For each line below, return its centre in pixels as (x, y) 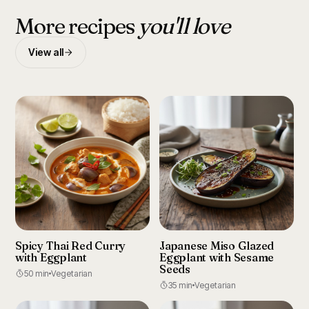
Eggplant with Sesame (217, 257)
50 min (37, 273)
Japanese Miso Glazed (217, 246)
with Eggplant (51, 257)
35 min (180, 285)
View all (46, 52)
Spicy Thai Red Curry (71, 246)
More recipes (77, 26)
